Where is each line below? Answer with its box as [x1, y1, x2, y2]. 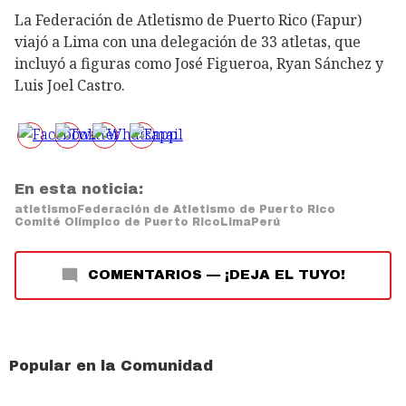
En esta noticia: [14, 181, 143, 198]
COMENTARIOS [88, 267, 202, 283]
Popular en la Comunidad [9, 358, 213, 374]
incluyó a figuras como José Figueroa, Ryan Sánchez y [14, 53, 383, 74]
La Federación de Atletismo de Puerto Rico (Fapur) [14, 10, 362, 31]
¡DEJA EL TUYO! [225, 267, 345, 283]
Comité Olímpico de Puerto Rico [14, 216, 220, 229]
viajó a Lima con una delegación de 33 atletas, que [14, 32, 361, 53]
